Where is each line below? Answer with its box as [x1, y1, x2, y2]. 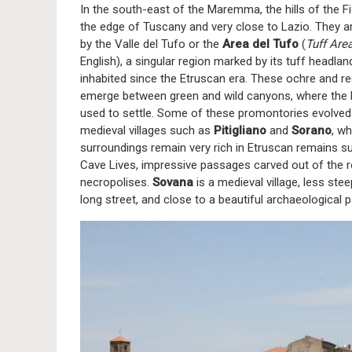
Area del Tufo [222, 37, 299, 51]
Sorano [291, 123, 332, 137]
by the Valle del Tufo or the [80, 37, 222, 51]
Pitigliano [214, 123, 266, 137]
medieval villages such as [80, 123, 214, 137]
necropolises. [80, 175, 152, 189]
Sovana [152, 175, 193, 189]
